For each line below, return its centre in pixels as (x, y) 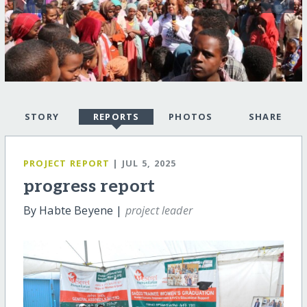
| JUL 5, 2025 (145, 163)
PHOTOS (191, 117)
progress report (89, 187)
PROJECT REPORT (66, 163)
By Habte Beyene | (74, 210)
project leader (159, 210)
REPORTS (116, 117)
